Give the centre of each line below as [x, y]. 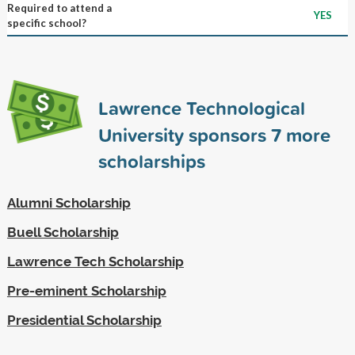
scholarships [151, 160]
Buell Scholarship [63, 232]
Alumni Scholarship [69, 202]
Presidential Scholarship [84, 320]
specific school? [46, 23]
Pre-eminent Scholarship [86, 290]
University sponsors [184, 134]
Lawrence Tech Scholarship [95, 261]
